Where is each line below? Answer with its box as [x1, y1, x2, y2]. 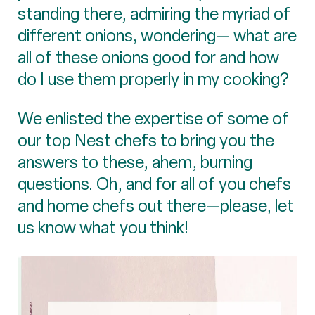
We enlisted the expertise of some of [18, 107, 289, 129]
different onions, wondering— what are [18, 24, 297, 46]
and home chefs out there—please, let [18, 194, 294, 217]
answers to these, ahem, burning [18, 150, 252, 173]
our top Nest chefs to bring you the [18, 129, 274, 151]
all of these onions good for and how [18, 46, 279, 68]
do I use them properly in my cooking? [18, 67, 289, 90]
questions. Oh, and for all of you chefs [18, 172, 291, 195]
